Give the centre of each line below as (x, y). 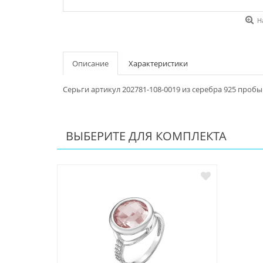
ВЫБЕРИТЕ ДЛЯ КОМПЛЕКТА (146, 136)
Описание (90, 64)
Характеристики (158, 64)
